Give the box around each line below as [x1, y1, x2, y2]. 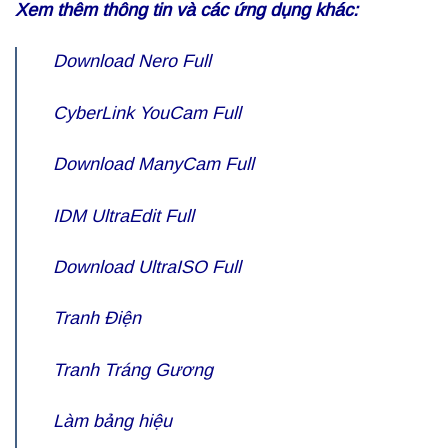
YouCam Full [139, 102, 241, 123]
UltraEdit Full [91, 205, 194, 226]
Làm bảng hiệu [53, 411, 172, 432]
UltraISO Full [138, 256, 241, 277]
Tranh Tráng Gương [53, 359, 213, 380]
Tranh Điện [53, 308, 141, 329]
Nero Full [138, 51, 211, 72]
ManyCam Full [138, 154, 254, 175]
